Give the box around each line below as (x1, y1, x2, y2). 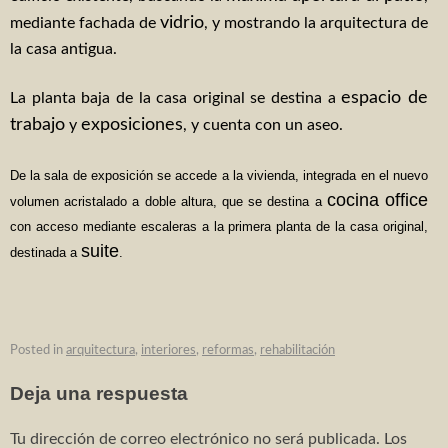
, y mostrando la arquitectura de (204, 15, 428, 32)
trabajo (10, 116, 65, 135)
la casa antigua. (10, 41, 117, 58)
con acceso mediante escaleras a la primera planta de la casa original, (10, 219, 428, 235)
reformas (202, 344, 254, 358)
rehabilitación (260, 344, 335, 358)
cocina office (326, 190, 429, 211)
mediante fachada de (10, 15, 160, 32)
